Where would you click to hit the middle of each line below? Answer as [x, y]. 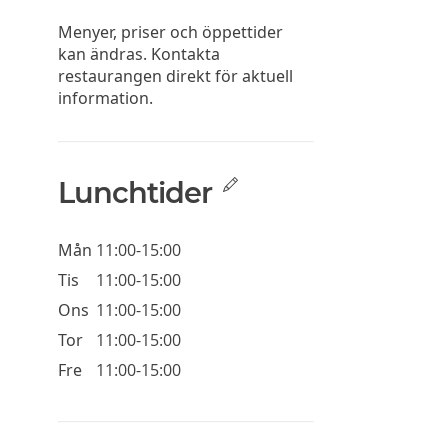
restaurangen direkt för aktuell [175, 76]
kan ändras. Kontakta [138, 54]
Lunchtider [134, 193]
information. [105, 98]
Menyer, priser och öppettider [170, 32]
